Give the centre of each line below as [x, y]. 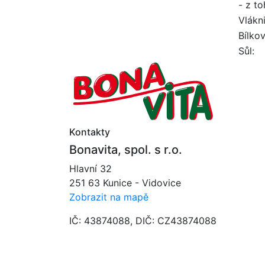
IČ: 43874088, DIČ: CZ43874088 [143, 221]
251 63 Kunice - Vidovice [125, 183]
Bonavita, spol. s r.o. [126, 150]
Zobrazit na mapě [109, 197]
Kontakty [90, 132]
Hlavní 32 [91, 169]
